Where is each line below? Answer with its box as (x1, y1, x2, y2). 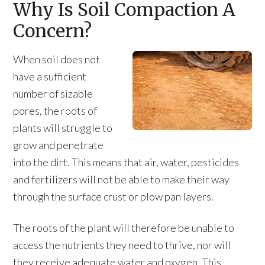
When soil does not (13, 53, 101, 66)
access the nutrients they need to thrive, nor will (13, 238, 231, 251)
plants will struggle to (13, 121, 113, 134)
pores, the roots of (13, 104, 98, 117)
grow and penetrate (13, 138, 104, 151)
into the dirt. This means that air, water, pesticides (13, 156, 240, 169)
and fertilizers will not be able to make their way (13, 173, 230, 186)
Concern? (13, 20, 92, 42)
